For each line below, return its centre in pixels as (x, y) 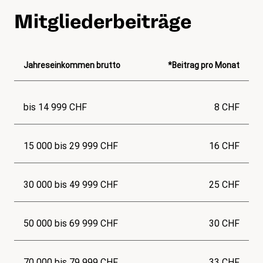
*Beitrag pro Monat (204, 65)
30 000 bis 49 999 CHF (71, 185)
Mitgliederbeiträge (103, 22)
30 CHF (224, 224)
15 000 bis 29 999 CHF (71, 146)
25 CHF (224, 185)
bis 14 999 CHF (55, 107)
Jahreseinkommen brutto (72, 65)
